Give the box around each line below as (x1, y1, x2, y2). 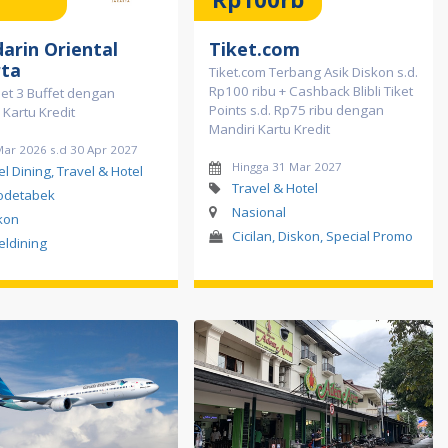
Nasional (231, 202, 286, 221)
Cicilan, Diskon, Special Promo (232, 226, 413, 245)
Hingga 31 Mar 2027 (231, 158, 342, 174)
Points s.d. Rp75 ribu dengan (209, 100, 384, 119)
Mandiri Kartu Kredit (209, 119, 330, 138)
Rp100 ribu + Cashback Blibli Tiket (209, 81, 413, 100)
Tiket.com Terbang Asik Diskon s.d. (209, 62, 418, 81)
